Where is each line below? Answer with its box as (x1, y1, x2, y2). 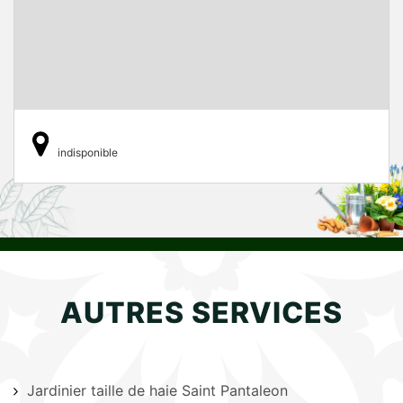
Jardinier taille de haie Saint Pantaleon (27, 381, 288, 400)
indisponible (58, 146, 118, 160)
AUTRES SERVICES (60, 295, 343, 331)
